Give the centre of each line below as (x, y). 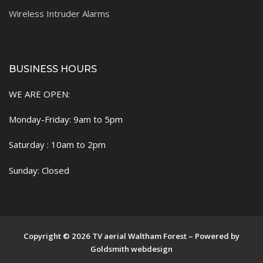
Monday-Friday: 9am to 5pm (66, 119)
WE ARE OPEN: (39, 94)
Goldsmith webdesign (131, 249)
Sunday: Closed (39, 170)
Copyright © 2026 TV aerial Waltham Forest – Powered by (131, 236)
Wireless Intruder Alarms (59, 13)
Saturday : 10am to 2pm (57, 145)
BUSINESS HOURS (53, 69)
